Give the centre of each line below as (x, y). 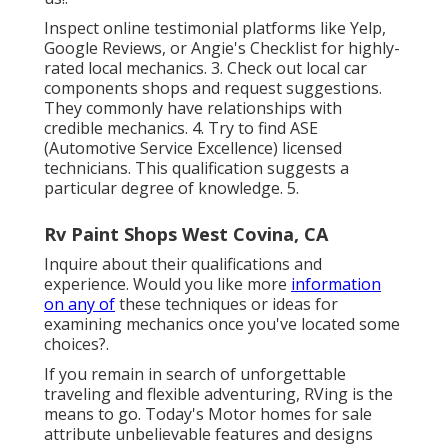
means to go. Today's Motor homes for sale (208, 413)
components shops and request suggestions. (213, 87)
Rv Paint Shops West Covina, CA (186, 233)
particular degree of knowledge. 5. (171, 187)
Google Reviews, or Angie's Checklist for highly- (222, 47)
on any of (79, 303)
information (336, 283)
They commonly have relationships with (193, 107)
